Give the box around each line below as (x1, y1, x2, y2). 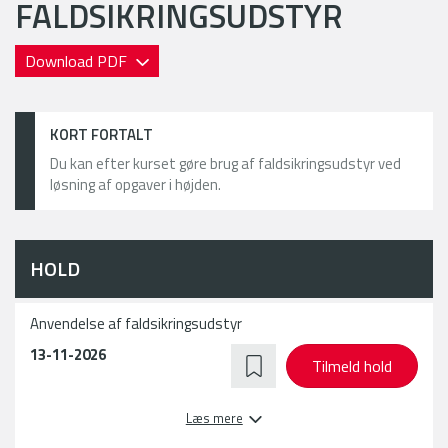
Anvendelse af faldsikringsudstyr (30, 312, 242, 335)
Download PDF (25, 48, 131, 73)
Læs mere (185, 408, 243, 428)
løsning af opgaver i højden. (50, 173, 221, 196)
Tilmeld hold (312, 354, 392, 378)
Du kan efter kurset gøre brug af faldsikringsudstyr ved (50, 152, 401, 175)
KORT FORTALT (50, 122, 153, 146)
